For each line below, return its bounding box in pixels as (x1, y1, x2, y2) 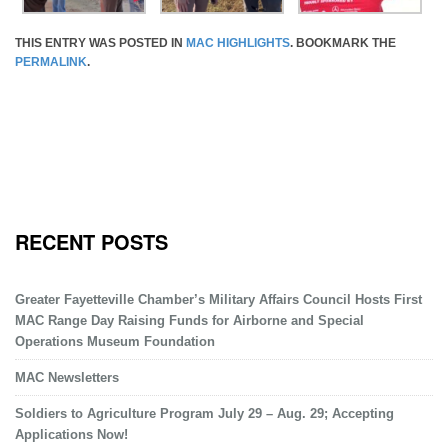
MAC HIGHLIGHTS (186, 36, 290, 51)
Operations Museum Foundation (15, 334, 215, 350)
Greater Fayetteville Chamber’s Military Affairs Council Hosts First (15, 292, 422, 308)
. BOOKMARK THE (290, 36, 396, 51)
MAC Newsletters (15, 370, 119, 386)
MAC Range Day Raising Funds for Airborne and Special (15, 313, 364, 329)
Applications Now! (15, 427, 128, 443)
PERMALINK (15, 55, 87, 70)
